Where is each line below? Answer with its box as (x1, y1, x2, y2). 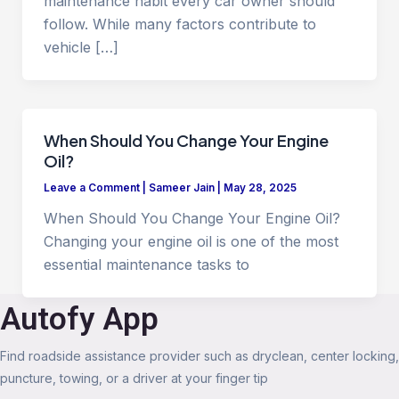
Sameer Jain (148, 181, 217, 194)
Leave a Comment (43, 181, 140, 194)
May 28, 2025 (223, 181, 297, 194)
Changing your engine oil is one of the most (43, 232, 338, 250)
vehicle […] (43, 37, 118, 56)
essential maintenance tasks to (43, 255, 249, 273)
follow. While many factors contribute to (43, 14, 316, 33)
